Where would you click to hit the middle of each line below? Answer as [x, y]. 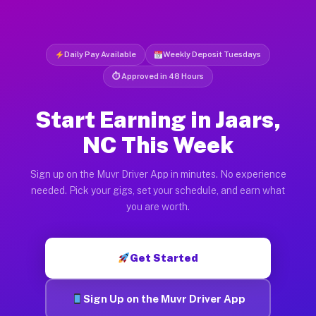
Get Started [164, 257]
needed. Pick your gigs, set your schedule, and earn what [158, 190]
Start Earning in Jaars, [158, 119]
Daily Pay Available [100, 54]
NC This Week [158, 145]
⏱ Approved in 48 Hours [158, 76]
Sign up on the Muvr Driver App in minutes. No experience [158, 174]
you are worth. [158, 206]
